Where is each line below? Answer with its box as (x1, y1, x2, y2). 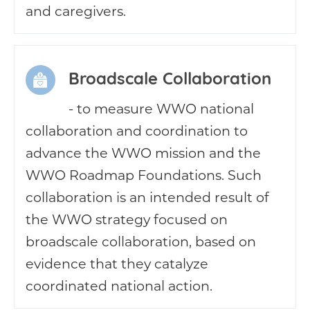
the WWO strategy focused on (26, 210, 228, 228)
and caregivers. (26, 2, 126, 19)
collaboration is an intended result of (26, 188, 269, 206)
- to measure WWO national (69, 100, 255, 117)
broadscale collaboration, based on (26, 232, 256, 250)
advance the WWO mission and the (26, 144, 261, 161)
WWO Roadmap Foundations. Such (26, 166, 262, 183)
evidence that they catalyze (26, 255, 208, 272)
